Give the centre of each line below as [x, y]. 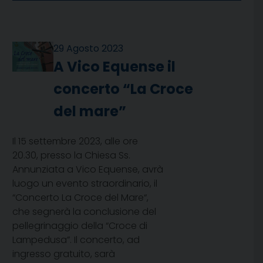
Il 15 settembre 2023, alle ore [75, 141]
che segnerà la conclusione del [84, 212]
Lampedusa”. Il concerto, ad [76, 240]
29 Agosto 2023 [89, 49]
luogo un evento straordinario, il [85, 184]
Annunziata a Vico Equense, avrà [88, 170]
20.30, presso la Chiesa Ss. [71, 156]
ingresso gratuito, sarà [64, 254]
